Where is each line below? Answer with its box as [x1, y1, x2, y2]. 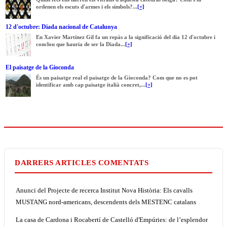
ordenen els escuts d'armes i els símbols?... [36, 3, 137, 10]
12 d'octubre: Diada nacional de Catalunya [6, 23, 117, 30]
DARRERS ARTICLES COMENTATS [15, 158, 148, 167]
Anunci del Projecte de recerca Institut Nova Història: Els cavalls [16, 186, 193, 194]
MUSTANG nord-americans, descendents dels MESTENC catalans [16, 198, 196, 206]
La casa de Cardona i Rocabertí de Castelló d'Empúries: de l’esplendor [16, 215, 208, 223]
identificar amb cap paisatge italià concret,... [36, 81, 145, 88]
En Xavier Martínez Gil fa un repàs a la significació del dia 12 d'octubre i [36, 33, 215, 40]
